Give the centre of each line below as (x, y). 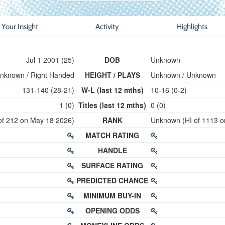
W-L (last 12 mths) (112, 90)
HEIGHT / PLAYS (112, 75)
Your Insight (20, 26)
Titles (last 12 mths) (113, 105)
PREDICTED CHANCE (113, 180)
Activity (107, 26)
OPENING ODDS (112, 210)
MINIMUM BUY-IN (113, 195)
